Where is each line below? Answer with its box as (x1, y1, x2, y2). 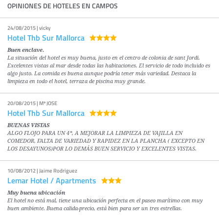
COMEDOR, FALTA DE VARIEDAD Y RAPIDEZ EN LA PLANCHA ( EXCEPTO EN (7, 138, 204, 145)
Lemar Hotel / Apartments (7, 175, 96, 186)
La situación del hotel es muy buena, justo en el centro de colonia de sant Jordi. (7, 55, 200, 62)
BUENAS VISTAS (7, 122, 49, 129)
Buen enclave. (7, 47, 44, 54)
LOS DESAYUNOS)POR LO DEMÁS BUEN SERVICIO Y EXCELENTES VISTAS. (7, 146, 197, 153)
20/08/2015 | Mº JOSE (7, 99, 57, 108)
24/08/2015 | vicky (7, 24, 50, 32)
